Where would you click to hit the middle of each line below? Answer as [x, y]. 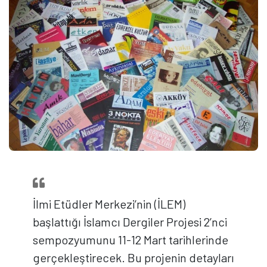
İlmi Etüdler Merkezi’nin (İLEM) [109, 204]
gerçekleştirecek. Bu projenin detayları [133, 258]
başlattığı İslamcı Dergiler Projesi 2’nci [130, 222]
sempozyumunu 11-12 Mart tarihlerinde [131, 240]
